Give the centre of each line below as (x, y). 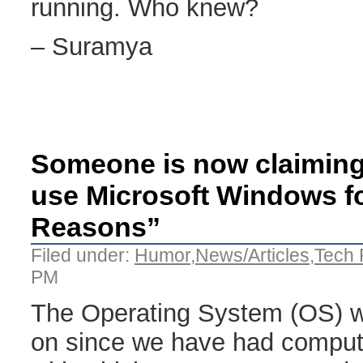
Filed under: (83, 256)
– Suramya (92, 47)
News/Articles (252, 256)
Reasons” (96, 227)
